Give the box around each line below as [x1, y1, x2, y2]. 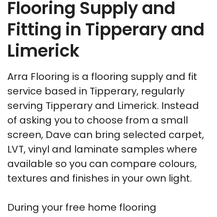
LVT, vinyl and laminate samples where [7, 142, 197, 156]
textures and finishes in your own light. [7, 171, 192, 186]
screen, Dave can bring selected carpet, [7, 128, 204, 142]
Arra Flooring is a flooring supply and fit [7, 70, 197, 84]
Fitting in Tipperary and [7, 17, 204, 42]
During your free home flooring [7, 201, 156, 215]
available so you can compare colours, [7, 157, 197, 171]
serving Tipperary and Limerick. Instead [7, 99, 199, 113]
